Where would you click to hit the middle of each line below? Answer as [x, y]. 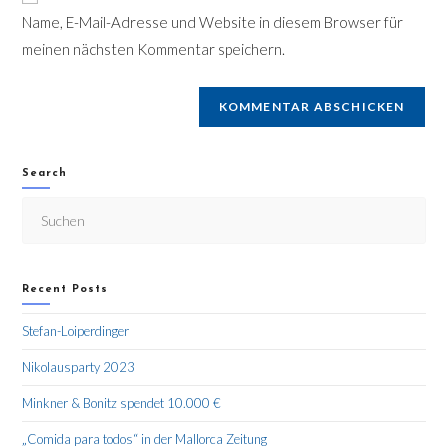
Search [45, 174]
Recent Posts [65, 290]
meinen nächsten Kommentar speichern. [154, 49]
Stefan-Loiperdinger [76, 331]
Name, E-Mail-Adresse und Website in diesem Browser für [213, 22]
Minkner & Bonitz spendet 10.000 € [122, 403]
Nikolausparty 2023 [79, 367]
